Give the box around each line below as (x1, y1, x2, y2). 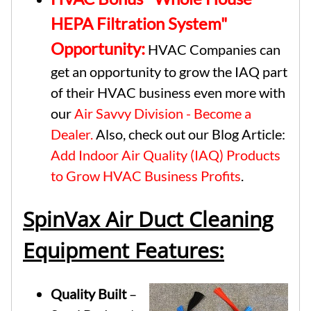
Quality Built (51, 285, 126, 302)
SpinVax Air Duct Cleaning (23, 204, 273, 233)
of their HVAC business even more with (51, 83, 285, 101)
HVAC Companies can (145, 40, 280, 58)
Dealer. (51, 125, 93, 142)
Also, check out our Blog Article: (93, 125, 285, 142)
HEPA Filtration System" (51, 12, 228, 33)
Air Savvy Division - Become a (74, 104, 251, 121)
